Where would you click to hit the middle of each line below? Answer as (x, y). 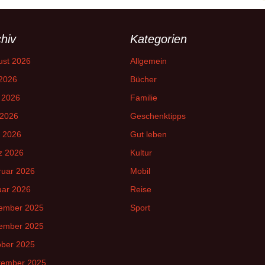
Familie (144, 98)
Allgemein (148, 61)
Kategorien (159, 39)
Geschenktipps (158, 116)
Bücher (143, 80)
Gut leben (148, 135)
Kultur (141, 153)
